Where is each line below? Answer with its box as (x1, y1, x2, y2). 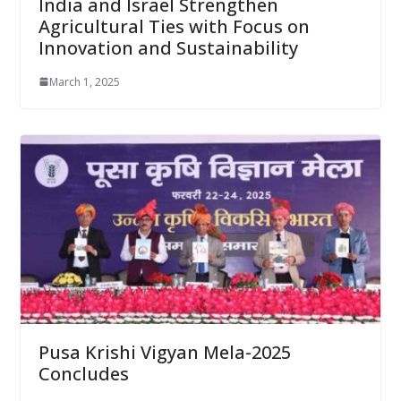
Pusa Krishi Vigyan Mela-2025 (38, 340, 291, 365)
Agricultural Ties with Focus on (38, 13, 310, 38)
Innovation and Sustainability (38, 35, 298, 60)
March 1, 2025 (48, 73, 120, 90)
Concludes (38, 362, 129, 387)
